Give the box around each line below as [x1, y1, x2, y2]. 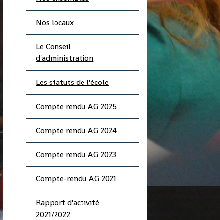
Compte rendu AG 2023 [36, 149, 117, 160]
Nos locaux [36, 17, 74, 27]
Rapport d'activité [36, 197, 100, 208]
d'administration [36, 53, 94, 63]
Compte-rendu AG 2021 [36, 173, 117, 184]
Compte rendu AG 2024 [36, 125, 117, 136]
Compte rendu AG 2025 [36, 101, 117, 111]
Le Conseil [36, 41, 71, 52]
